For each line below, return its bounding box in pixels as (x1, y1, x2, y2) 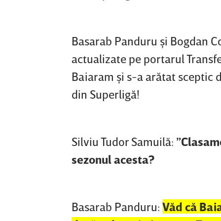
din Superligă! (72, 87, 142, 102)
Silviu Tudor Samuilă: (72, 134, 174, 149)
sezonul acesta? (72, 152, 154, 167)
